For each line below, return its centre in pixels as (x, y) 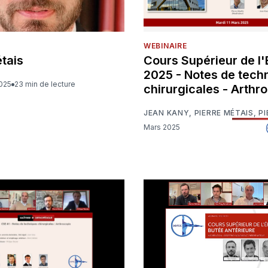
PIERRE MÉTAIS (224, 113)
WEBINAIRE (165, 46)
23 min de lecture (47, 84)
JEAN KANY (167, 113)
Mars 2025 (165, 127)
